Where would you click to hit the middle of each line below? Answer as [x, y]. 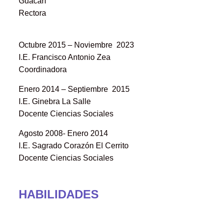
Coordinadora [42, 70]
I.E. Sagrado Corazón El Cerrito [73, 146]
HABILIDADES [58, 194]
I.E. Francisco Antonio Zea [64, 57]
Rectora [32, 13]
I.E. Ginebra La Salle [55, 102]
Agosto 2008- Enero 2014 [63, 134]
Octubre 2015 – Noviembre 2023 [76, 45]
